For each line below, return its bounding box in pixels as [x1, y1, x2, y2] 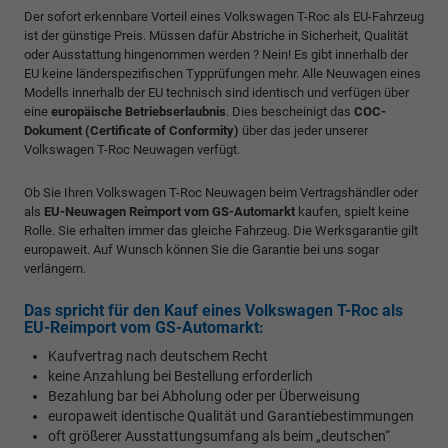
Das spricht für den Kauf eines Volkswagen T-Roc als [24, 301, 403, 321]
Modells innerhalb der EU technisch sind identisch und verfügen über [24, 85, 409, 101]
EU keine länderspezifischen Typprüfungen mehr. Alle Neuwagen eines [24, 66, 421, 82]
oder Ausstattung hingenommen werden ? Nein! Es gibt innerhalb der [24, 47, 408, 63]
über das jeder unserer [239, 123, 368, 139]
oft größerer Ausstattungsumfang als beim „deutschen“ [48, 428, 390, 445]
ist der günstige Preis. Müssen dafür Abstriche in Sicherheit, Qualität [24, 28, 408, 44]
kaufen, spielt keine [295, 204, 409, 220]
